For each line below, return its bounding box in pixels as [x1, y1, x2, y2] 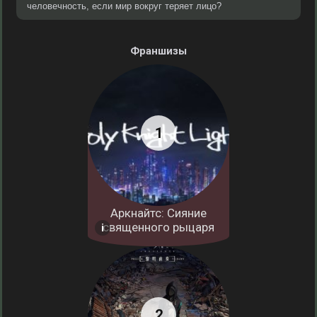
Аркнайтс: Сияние [110, 206, 207, 220]
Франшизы [130, 45, 187, 57]
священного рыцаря [103, 220, 214, 234]
